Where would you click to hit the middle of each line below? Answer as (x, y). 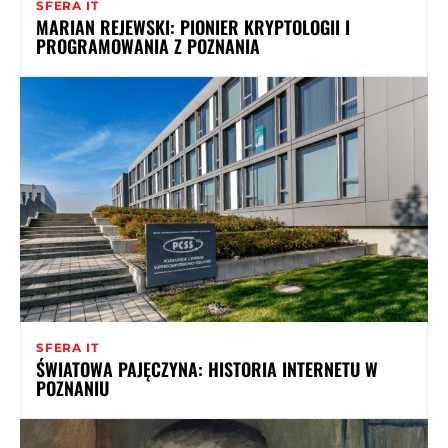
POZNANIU (72, 387)
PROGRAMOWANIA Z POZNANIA (148, 45)
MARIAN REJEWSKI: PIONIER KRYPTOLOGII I (193, 26)
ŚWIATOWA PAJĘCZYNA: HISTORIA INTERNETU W (207, 368)
